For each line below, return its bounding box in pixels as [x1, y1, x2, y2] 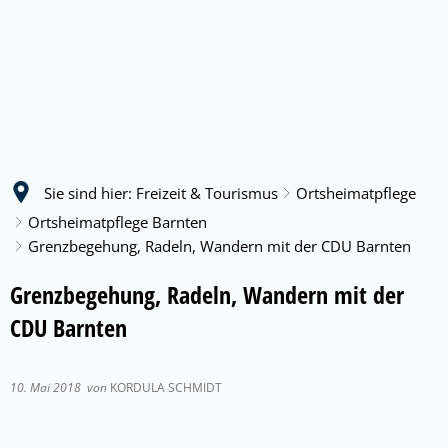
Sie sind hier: [44, 182, 132, 203]
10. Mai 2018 [10, 379, 87, 396]
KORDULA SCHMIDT [107, 379, 222, 396]
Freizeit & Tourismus [136, 182, 278, 203]
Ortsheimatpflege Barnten [28, 212, 207, 232]
